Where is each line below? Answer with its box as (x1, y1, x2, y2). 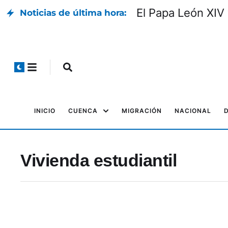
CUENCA (68, 107, 98, 115)
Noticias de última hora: (20, 8, 126, 18)
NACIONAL (175, 107, 211, 115)
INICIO (34, 107, 55, 115)
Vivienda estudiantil (20, 151, 177, 170)
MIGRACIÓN (122, 107, 162, 115)
